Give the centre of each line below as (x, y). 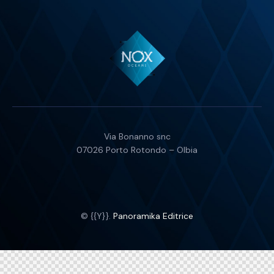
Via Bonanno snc (137, 136)
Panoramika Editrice (153, 216)
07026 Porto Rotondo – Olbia (137, 150)
